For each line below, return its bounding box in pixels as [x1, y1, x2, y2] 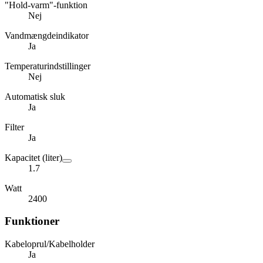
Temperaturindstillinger [5, 60, 90, 71]
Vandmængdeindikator [5, 30, 89, 41]
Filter [5, 122, 24, 132]
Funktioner [5, 215, 59, 228]
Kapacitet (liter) [5, 152, 62, 163]
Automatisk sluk [5, 91, 65, 102]
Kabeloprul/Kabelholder [5, 239, 95, 249]
